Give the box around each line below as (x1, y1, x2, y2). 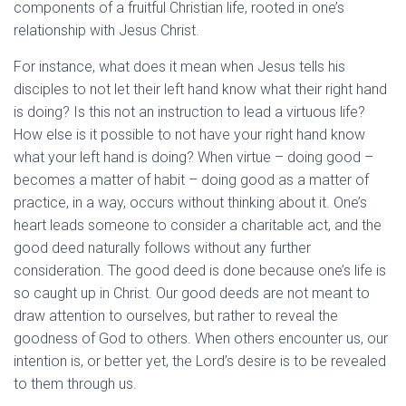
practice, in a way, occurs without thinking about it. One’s (14, 194, 367, 212)
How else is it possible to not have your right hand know (14, 126, 365, 144)
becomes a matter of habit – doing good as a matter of (14, 171, 369, 189)
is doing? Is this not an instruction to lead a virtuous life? (14, 103, 365, 121)
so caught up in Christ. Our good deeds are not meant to (14, 285, 370, 303)
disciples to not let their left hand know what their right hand (14, 81, 387, 99)
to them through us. (14, 375, 140, 393)
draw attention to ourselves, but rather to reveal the (14, 307, 338, 325)
